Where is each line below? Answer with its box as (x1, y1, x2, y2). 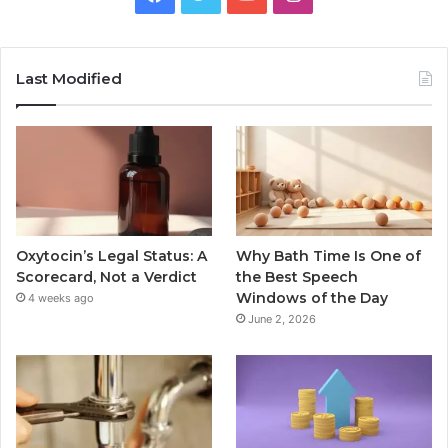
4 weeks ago (28, 291, 94, 306)
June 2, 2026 (248, 312, 317, 327)
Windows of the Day (236, 289, 389, 308)
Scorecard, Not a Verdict (16, 268, 197, 287)
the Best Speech (236, 268, 359, 287)
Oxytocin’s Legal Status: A (16, 247, 207, 266)
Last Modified (16, 69, 122, 89)
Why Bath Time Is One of (236, 247, 422, 266)
